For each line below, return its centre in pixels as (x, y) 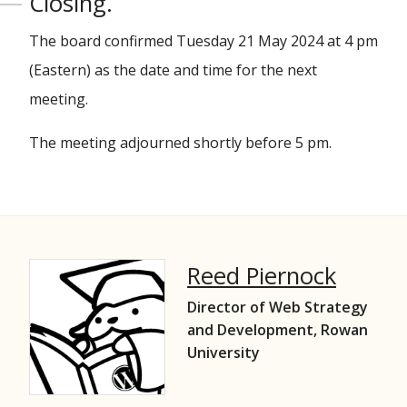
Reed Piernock (262, 276)
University (223, 353)
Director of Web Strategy (278, 308)
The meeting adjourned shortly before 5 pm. (180, 143)
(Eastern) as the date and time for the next (173, 70)
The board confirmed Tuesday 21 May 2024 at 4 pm (203, 41)
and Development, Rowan (278, 330)
